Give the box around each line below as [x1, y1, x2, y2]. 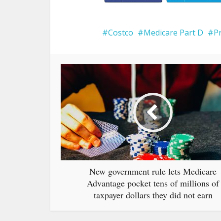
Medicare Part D [144, 27, 203, 38]
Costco [108, 27, 133, 38]
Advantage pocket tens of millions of [87, 177, 219, 189]
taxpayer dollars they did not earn [93, 189, 213, 201]
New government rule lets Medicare [89, 165, 217, 177]
